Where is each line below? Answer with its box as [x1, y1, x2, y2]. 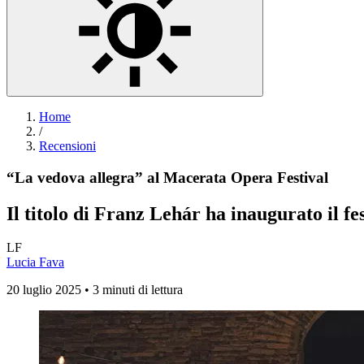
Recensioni [39, 138, 96, 153]
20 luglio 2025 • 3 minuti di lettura [6, 283, 183, 297]
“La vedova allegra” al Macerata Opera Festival [6, 168, 328, 186]
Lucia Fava [6, 255, 64, 270]
